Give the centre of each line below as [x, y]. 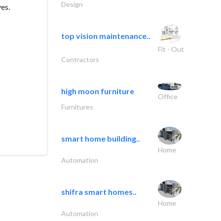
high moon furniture [98, 91]
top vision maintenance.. [106, 36]
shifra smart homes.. [99, 191]
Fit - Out [171, 49]
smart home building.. [101, 138]
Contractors [80, 59]
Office [168, 96]
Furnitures [77, 107]
